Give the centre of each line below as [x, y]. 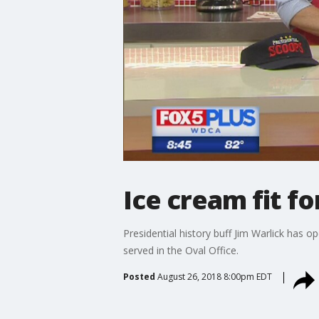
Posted [139, 276]
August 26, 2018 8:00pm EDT [214, 276]
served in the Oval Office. [181, 250]
